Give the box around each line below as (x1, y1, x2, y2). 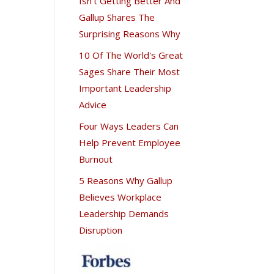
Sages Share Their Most (79, 65, 180, 78)
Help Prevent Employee (79, 136, 181, 149)
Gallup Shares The (79, 10, 155, 23)
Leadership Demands (79, 207, 169, 220)
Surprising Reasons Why (79, 27, 181, 40)
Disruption (79, 223, 123, 236)
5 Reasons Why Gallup (79, 174, 173, 187)
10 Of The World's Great (79, 48, 183, 61)
